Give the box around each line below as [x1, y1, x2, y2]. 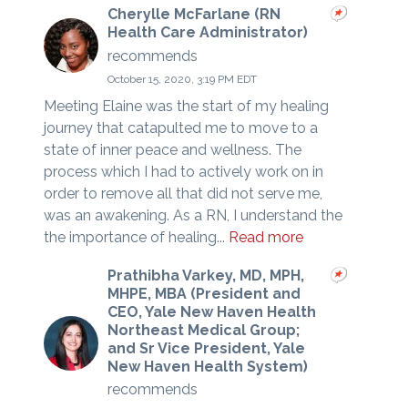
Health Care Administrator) [107, 24, 308, 42]
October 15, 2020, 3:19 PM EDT [107, 72, 257, 86]
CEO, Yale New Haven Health [107, 302, 316, 321]
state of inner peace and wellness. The [43, 140, 301, 158]
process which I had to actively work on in [43, 162, 323, 180]
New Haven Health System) [107, 357, 308, 375]
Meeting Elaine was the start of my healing [43, 97, 329, 115]
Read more [228, 228, 303, 246]
